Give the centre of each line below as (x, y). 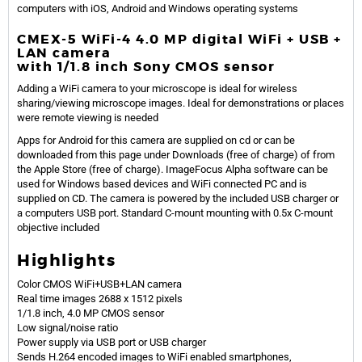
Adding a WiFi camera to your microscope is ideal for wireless (157, 88)
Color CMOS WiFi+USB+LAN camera (99, 284)
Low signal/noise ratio (67, 327)
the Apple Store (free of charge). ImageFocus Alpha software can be (173, 169)
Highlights (66, 260)
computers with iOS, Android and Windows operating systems (158, 8)
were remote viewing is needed (88, 117)
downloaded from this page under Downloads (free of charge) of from (176, 154)
